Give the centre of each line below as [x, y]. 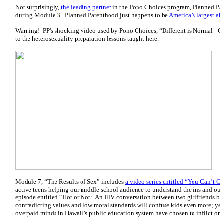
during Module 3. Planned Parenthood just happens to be [92, 15]
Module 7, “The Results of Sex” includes [70, 181]
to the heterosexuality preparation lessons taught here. [87, 39]
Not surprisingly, [38, 7]
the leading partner [86, 7]
